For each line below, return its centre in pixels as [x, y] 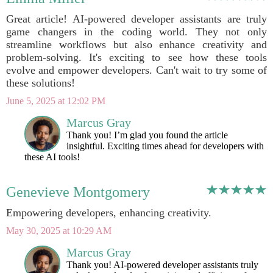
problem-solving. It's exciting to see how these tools [136, 57]
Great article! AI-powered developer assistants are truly [136, 19]
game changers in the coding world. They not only [136, 32]
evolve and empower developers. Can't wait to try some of [136, 70]
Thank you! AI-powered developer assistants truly [162, 265]
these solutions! [41, 83]
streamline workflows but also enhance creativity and [136, 44]
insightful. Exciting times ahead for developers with [165, 146]
